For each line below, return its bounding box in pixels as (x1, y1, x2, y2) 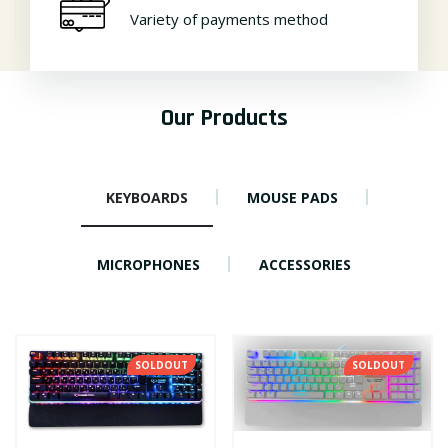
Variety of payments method (130, 9, 328, 29)
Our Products (160, 102, 288, 133)
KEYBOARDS (105, 187, 188, 207)
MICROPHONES (97, 254, 200, 274)
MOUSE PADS (246, 187, 338, 207)
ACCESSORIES (259, 254, 351, 274)
